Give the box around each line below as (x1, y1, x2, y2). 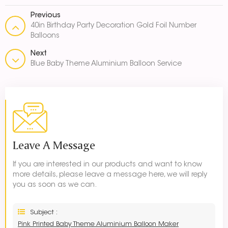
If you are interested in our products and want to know (13, 161, 202, 169)
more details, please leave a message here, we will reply (13, 172, 207, 179)
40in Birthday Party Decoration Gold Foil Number (31, 22, 196, 30)
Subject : (30, 209, 58, 216)
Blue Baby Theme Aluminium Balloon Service (31, 61, 182, 68)
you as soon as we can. (13, 182, 97, 189)
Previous (31, 12, 61, 20)
